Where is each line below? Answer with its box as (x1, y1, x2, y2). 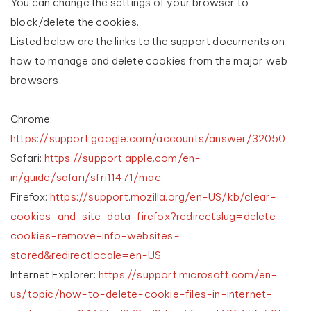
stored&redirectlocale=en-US (10, 249, 162, 262)
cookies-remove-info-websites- (10, 229, 180, 242)
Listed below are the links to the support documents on (10, 35, 285, 48)
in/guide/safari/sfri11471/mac (10, 171, 161, 184)
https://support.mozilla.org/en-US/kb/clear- (49, 190, 277, 203)
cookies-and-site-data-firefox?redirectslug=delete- (10, 210, 283, 223)
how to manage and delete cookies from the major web (10, 54, 288, 67)
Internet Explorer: (10, 268, 99, 281)
